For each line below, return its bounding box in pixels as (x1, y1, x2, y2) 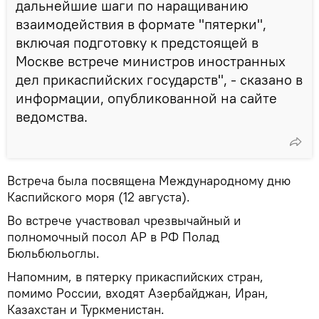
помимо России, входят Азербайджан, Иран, (7, 284, 268, 301)
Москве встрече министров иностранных (16, 51, 286, 70)
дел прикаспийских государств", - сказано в (16, 70, 303, 88)
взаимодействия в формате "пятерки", (16, 14, 266, 33)
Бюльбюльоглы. (7, 244, 100, 261)
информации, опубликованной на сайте (16, 88, 277, 107)
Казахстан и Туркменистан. (7, 300, 164, 318)
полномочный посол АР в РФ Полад (7, 228, 219, 245)
